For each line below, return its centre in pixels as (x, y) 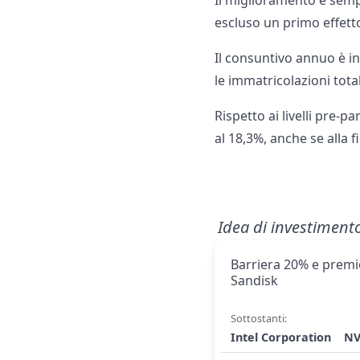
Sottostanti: (259, 319)
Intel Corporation (281, 337)
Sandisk (255, 281)
